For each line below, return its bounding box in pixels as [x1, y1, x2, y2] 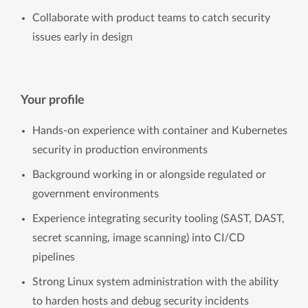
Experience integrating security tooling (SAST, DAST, [32, 213, 285, 224]
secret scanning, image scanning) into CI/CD [32, 232, 245, 243]
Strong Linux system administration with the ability [32, 276, 278, 287]
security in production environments [32, 144, 208, 155]
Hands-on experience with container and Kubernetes [32, 125, 287, 136]
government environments [32, 188, 159, 199]
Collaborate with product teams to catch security [32, 12, 270, 23]
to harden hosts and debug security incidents [32, 296, 249, 307]
